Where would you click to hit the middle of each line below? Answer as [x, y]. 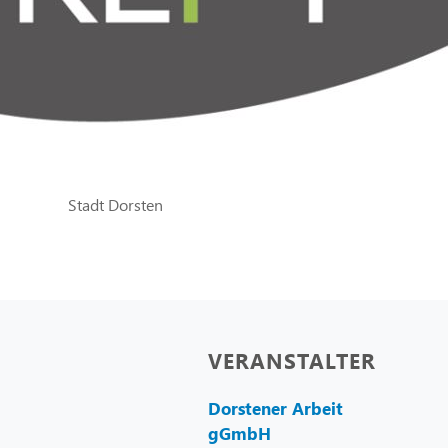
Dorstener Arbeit [275, 409]
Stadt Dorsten [115, 204]
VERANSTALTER [292, 360]
